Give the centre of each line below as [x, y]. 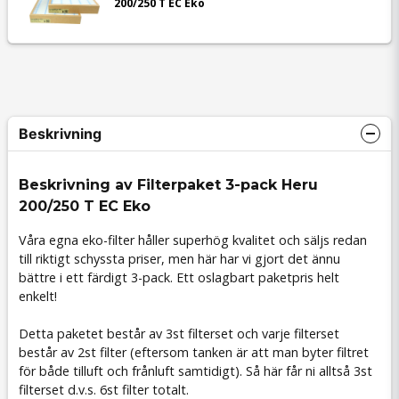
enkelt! [38, 296]
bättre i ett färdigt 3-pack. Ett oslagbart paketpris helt [179, 277]
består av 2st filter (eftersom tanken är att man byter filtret [194, 352]
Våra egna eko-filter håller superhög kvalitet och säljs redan [193, 240]
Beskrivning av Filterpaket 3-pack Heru [168, 185]
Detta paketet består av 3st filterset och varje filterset [179, 333]
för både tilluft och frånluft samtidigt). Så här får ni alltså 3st [195, 370]
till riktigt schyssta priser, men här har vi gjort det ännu [179, 258]
